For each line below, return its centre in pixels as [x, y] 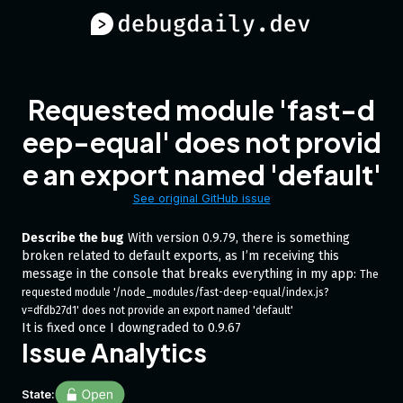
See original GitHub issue [201, 198]
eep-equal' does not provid [201, 142]
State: [38, 394]
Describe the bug [73, 238]
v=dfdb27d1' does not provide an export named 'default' [159, 310]
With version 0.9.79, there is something [237, 238]
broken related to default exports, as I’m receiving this [180, 256]
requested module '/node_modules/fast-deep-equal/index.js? [175, 292]
